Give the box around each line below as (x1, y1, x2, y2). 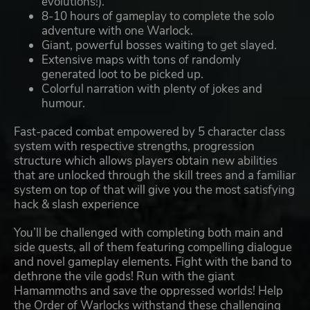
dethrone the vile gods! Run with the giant (14, 268, 235, 285)
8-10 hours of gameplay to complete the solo (42, 8, 274, 25)
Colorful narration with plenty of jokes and (42, 81, 262, 98)
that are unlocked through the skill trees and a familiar (14, 167, 295, 184)
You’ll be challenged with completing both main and (14, 225, 283, 241)
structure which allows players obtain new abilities (14, 153, 277, 170)
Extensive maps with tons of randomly (42, 52, 241, 69)
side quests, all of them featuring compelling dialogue (14, 239, 292, 256)
